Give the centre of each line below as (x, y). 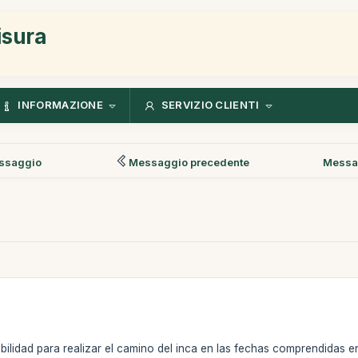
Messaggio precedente (189, 162)
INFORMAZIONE (61, 105)
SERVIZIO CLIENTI (210, 105)
